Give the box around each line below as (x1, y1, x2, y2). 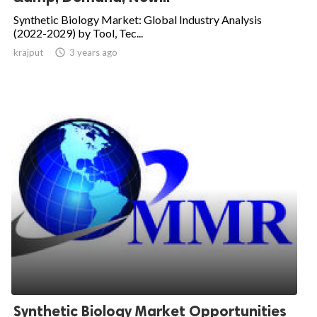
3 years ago (69, 47, 117, 59)
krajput (13, 47, 43, 59)
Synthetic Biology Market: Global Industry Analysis (13, 13, 262, 27)
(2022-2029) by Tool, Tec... (13, 26, 143, 40)
